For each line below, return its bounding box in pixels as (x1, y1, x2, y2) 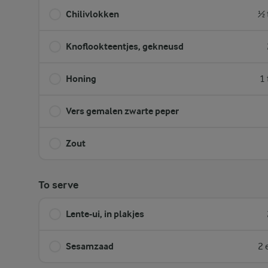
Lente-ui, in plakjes (66, 208, 144, 220)
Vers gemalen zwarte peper (66, 105, 179, 117)
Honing (66, 73, 96, 84)
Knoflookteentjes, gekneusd (66, 41, 184, 52)
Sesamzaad (66, 240, 114, 252)
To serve (38, 179, 78, 191)
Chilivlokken (66, 8, 119, 20)
